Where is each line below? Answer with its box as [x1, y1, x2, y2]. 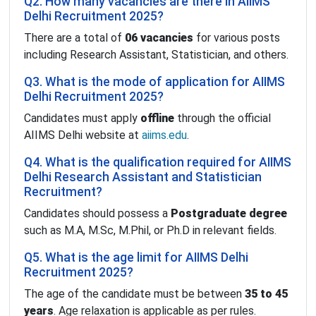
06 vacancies [125, 31, 193, 45]
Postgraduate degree [171, 207, 287, 221]
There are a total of [24, 31, 125, 45]
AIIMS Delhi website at [24, 128, 142, 142]
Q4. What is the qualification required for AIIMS [24, 155, 291, 170]
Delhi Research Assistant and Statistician [24, 170, 262, 185]
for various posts [193, 31, 280, 45]
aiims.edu [142, 128, 187, 142]
